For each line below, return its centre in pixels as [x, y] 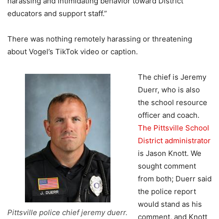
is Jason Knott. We [170, 153]
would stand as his [170, 204]
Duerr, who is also [169, 90]
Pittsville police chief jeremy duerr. [67, 213]
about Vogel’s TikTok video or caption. [73, 52]
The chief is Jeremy [172, 77]
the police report [167, 192]
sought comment [167, 166]
